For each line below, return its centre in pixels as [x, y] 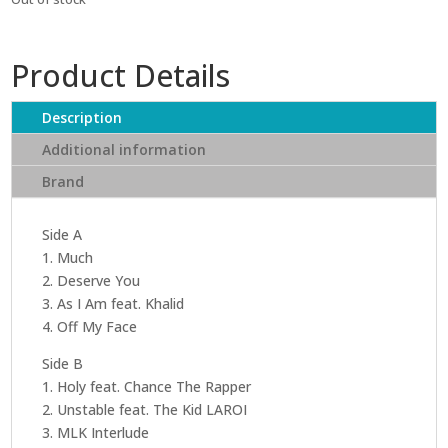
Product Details [121, 75]
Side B [63, 363]
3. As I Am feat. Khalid [113, 303]
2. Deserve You [91, 280]
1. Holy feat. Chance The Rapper [147, 386]
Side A [62, 234]
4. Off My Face [90, 326]
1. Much [68, 257]
